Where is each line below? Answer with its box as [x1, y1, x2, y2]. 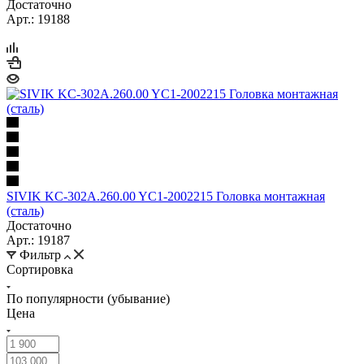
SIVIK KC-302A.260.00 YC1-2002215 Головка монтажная [6, 188, 325, 203]
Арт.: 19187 [6, 232, 70, 247]
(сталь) [6, 203, 44, 218]
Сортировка [6, 262, 73, 276]
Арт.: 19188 [6, 11, 70, 26]
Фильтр [16, 247, 64, 262]
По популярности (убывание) [6, 291, 170, 305]
